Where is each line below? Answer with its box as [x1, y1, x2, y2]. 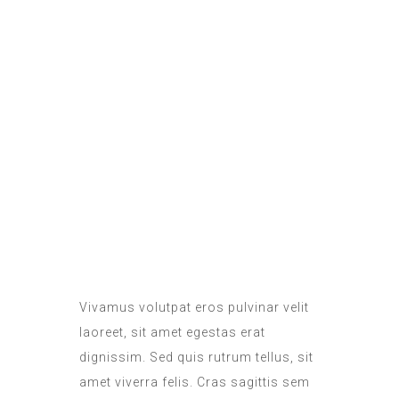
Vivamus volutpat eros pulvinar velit [79, 299, 309, 314]
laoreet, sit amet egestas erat [79, 324, 265, 339]
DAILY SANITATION [128, 240, 266, 250]
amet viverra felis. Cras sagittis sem [79, 374, 310, 389]
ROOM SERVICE [142, 21, 253, 32]
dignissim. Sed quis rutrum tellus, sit [79, 349, 313, 364]
